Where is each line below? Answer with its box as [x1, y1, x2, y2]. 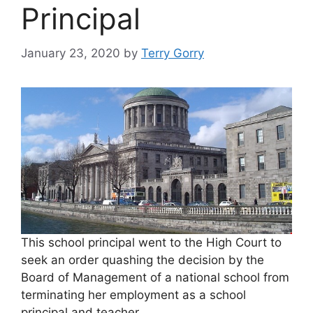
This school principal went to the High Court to [21, 235, 282, 249]
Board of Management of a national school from [21, 270, 289, 284]
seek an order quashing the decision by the [21, 252, 264, 267]
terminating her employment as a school [21, 287, 246, 302]
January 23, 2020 [21, 45, 120, 60]
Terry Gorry [141, 45, 204, 60]
